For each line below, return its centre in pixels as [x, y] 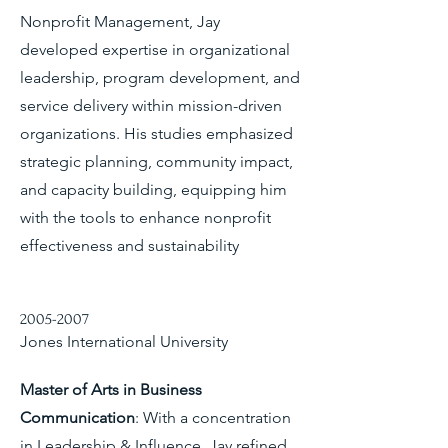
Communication [77, 417]
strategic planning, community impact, [156, 161]
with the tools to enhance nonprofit [145, 217]
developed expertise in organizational [155, 49]
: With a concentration [213, 417]
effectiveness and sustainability [129, 245]
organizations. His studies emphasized [156, 133]
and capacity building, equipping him [153, 189]
